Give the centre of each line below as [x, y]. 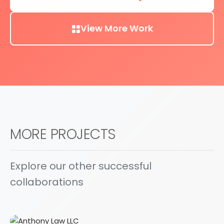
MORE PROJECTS [63, 134]
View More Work [116, 28]
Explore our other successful [81, 166]
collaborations [47, 182]
